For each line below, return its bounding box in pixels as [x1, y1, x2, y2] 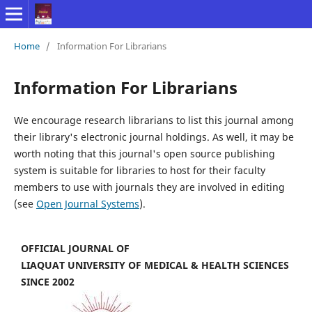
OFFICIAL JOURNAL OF [21, 241, 130, 255]
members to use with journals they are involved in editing [13, 180, 285, 194]
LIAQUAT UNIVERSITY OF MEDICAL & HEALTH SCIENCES [21, 258, 289, 272]
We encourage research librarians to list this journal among [13, 113, 294, 127]
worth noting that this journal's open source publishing [13, 146, 275, 160]
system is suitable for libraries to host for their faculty [13, 163, 265, 177]
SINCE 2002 [21, 274, 75, 288]
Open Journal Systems [36, 196, 139, 210]
